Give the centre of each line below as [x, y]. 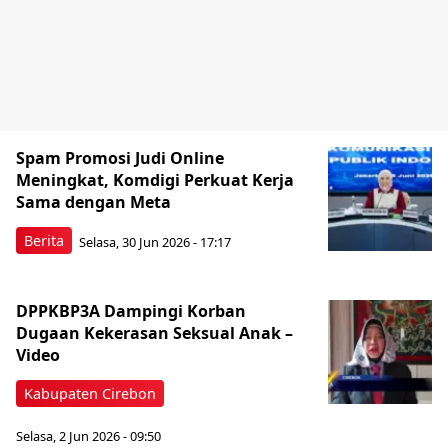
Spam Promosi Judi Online [120, 158]
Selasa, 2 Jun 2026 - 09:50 [88, 435]
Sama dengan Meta [93, 202]
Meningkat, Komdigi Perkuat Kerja [155, 180]
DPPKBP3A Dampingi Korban [131, 311]
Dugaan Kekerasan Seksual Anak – [154, 333]
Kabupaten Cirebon [90, 393]
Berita [44, 240]
